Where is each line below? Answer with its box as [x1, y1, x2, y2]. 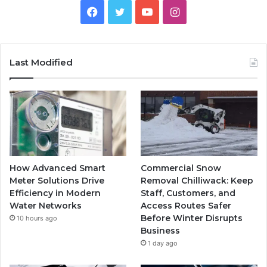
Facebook [97, 4, 147, 17]
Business [141, 225, 181, 236]
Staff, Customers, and [141, 187, 236, 198]
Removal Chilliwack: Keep [141, 175, 254, 186]
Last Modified [10, 56, 73, 68]
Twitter [124, 4, 161, 17]
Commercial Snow [141, 162, 222, 173]
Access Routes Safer [141, 200, 232, 211]
